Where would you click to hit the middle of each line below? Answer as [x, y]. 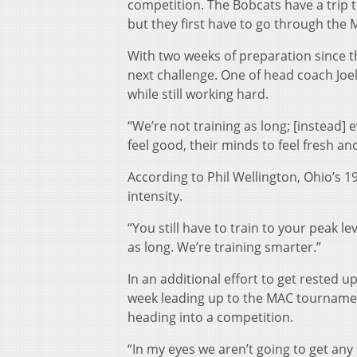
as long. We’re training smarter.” [224, 247]
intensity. [155, 196]
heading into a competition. [210, 318]
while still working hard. [198, 94]
